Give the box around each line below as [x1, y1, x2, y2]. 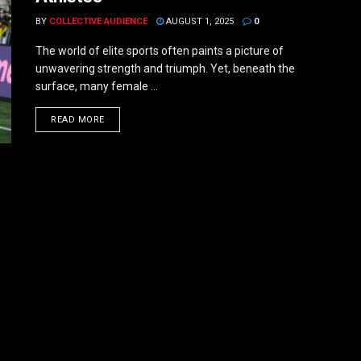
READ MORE [51, 114, 105, 125]
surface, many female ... [35, 80, 158, 93]
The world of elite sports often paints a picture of [35, 44, 284, 57]
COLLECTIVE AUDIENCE [49, 16, 147, 27]
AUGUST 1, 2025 [164, 16, 234, 27]
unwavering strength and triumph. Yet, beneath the [35, 62, 295, 75]
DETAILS [103, 114, 143, 124]
